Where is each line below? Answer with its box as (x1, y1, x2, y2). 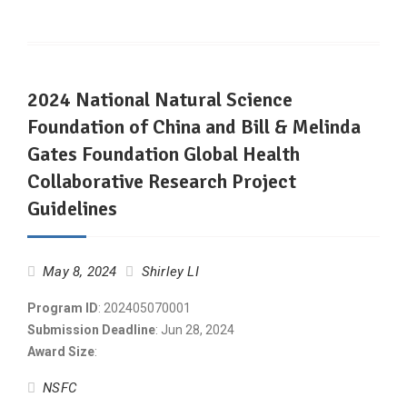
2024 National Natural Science (27, 87, 293, 112)
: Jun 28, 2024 (155, 323, 234, 337)
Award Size (27, 344, 94, 359)
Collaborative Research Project (27, 169, 296, 194)
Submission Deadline (27, 323, 155, 337)
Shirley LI (141, 263, 199, 280)
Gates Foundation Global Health (27, 142, 300, 166)
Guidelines (27, 196, 117, 221)
